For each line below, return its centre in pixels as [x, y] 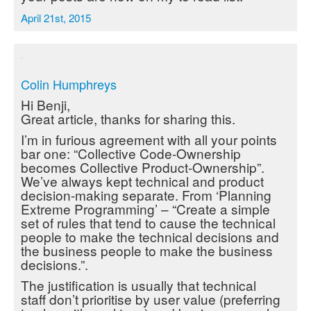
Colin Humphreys [69, 84]
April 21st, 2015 [56, 18]
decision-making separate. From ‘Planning [146, 195]
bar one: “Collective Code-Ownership [131, 153]
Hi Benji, [45, 104]
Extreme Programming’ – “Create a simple [145, 209]
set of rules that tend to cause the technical [148, 222]
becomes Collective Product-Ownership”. [143, 167]
